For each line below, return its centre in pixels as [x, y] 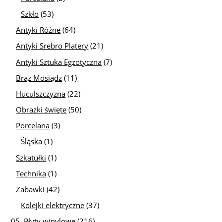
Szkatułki [31, 157]
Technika [31, 173]
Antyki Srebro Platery [52, 46]
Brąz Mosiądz [39, 78]
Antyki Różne [38, 30]
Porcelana [33, 126]
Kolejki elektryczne [53, 205]
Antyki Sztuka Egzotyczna [59, 62]
